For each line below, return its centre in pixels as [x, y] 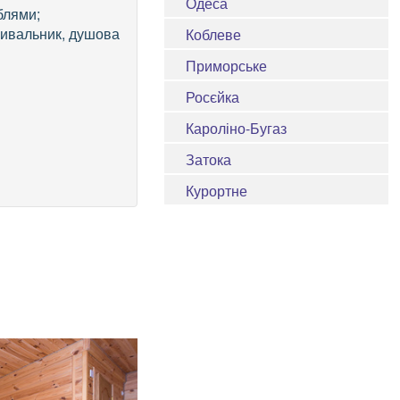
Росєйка [212, 97]
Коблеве [213, 35]
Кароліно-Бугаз [236, 129]
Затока [208, 160]
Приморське [226, 66]
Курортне [216, 191]
